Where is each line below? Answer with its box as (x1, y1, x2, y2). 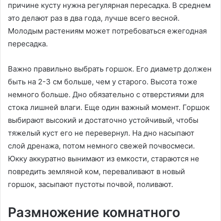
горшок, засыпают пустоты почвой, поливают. (8, 180, 173, 189)
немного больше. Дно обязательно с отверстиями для (8, 90, 204, 100)
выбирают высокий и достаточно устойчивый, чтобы (8, 115, 198, 125)
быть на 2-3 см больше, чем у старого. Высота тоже (8, 77, 197, 87)
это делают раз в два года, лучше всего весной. (8, 13, 180, 23)
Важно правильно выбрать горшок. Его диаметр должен (8, 64, 212, 74)
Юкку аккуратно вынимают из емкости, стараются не (8, 154, 199, 164)
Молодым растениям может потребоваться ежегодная (8, 26, 207, 36)
